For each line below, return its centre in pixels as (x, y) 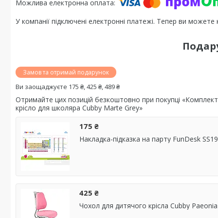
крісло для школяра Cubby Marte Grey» (79, 108)
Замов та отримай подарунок (66, 72)
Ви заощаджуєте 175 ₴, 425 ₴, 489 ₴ (68, 87)
